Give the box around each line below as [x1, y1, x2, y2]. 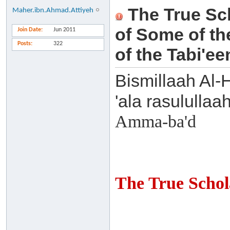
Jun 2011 [53, 27, 75, 33]
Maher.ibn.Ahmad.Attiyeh [12, 7, 94, 14]
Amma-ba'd [115, 112, 196, 131]
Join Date [17, 27, 41, 33]
